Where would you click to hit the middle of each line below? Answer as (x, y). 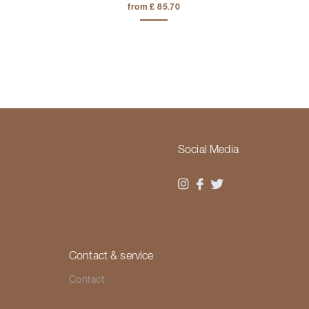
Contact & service (111, 256)
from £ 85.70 (154, 7)
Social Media (208, 150)
